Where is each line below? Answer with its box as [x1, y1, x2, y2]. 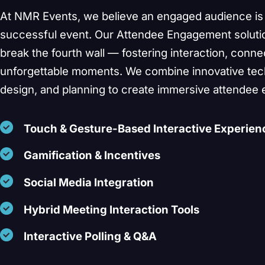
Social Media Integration [24, 176, 154, 189]
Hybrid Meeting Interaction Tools [24, 202, 199, 216]
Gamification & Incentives [24, 148, 160, 162]
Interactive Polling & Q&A [24, 230, 157, 243]
